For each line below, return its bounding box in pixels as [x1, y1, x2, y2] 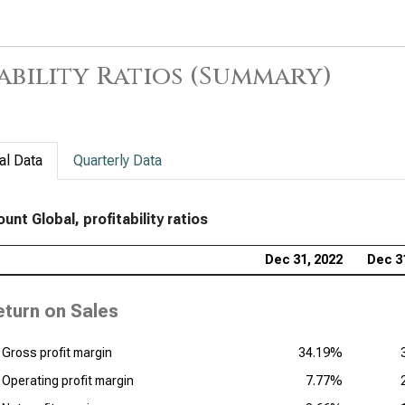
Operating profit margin [2, 373, 134, 388]
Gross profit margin [2, 345, 112, 360]
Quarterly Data [73, 152, 162, 169]
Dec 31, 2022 [265, 252, 343, 267]
